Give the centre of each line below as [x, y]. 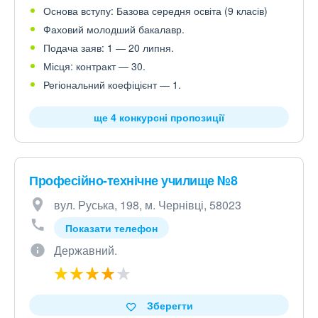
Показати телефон [111, 228]
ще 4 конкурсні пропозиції [159, 117]
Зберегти [170, 306]
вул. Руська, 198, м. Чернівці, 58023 [148, 205]
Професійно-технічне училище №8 [133, 181]
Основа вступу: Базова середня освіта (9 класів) [155, 11]
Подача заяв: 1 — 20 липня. [109, 48]
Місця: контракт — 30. [94, 66]
